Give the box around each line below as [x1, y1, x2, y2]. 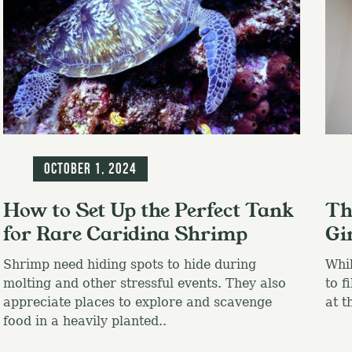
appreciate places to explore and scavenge [2, 295, 272, 310]
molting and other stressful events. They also [2, 276, 286, 291]
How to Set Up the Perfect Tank [2, 197, 294, 225]
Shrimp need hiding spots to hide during [2, 257, 256, 273]
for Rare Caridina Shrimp [2, 221, 247, 248]
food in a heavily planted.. [2, 313, 167, 329]
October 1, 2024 [44, 160, 137, 178]
